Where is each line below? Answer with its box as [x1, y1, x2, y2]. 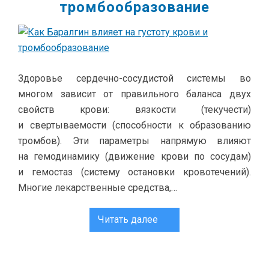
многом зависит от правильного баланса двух [18, 88, 251, 100]
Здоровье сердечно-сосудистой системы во [18, 73, 251, 84]
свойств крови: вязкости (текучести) [18, 104, 251, 115]
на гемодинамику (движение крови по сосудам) [18, 151, 251, 162]
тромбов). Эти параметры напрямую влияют [18, 135, 251, 147]
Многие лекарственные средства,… [18, 182, 177, 193]
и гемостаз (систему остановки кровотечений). [18, 166, 251, 178]
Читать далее [98, 214, 158, 225]
